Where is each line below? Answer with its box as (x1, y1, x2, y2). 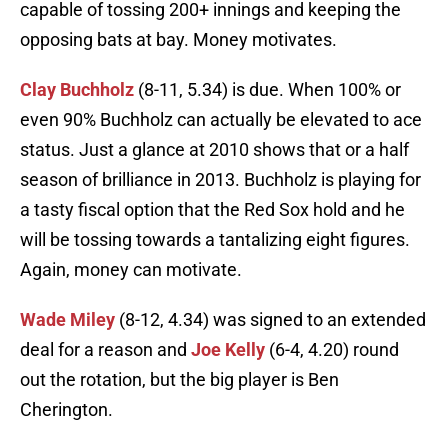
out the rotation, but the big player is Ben (20, 369, 339, 391)
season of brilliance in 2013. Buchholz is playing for (20, 169, 421, 191)
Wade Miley (20, 309, 115, 331)
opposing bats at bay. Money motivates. (20, 29, 337, 51)
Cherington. (20, 399, 113, 421)
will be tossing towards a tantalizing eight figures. (20, 229, 410, 251)
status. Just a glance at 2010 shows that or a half (20, 139, 409, 161)
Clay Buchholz (20, 79, 134, 101)
